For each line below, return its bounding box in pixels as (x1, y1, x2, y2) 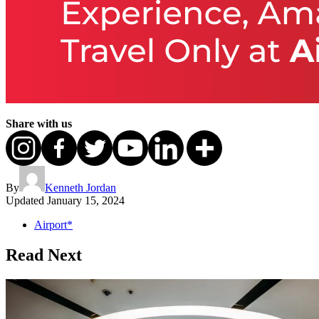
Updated (6, 194, 44, 207)
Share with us (6, 117, 72, 130)
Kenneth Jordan (45, 182, 116, 194)
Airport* (34, 219, 73, 231)
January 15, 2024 (47, 194, 125, 207)
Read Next (6, 246, 82, 265)
